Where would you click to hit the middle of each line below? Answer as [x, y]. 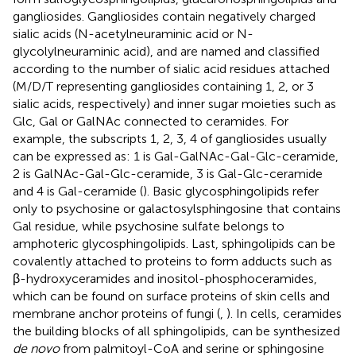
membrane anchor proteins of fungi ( [116, 313]
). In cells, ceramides [284, 313]
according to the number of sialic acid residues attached [171, 68]
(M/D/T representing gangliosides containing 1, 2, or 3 [163, 86]
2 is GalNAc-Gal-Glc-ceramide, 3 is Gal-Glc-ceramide [168, 173]
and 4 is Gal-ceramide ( [78, 191]
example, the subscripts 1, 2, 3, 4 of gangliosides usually [170, 138]
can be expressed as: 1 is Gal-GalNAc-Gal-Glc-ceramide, [176, 156]
